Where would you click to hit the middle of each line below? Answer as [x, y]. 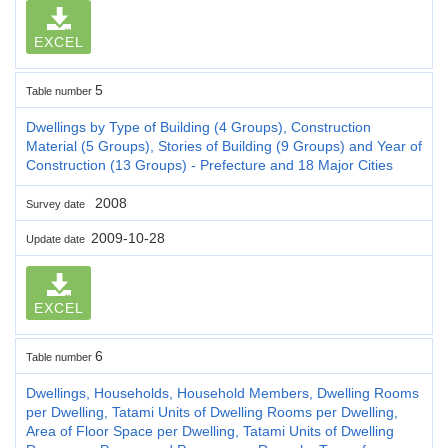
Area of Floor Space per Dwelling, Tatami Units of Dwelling [210, 430]
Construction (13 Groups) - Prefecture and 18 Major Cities [209, 164]
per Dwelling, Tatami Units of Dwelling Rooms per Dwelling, [212, 411]
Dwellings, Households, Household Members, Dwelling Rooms [222, 392]
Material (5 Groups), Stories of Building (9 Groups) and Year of [224, 145]
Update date [58, 238]
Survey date [58, 203]
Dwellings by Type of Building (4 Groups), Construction [198, 126]
